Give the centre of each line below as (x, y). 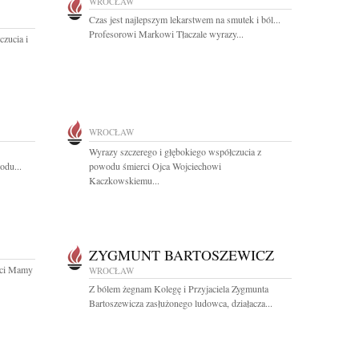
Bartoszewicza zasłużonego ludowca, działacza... (181, 303)
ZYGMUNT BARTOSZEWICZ (182, 255)
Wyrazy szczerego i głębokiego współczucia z (175, 151)
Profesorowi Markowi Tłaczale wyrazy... (166, 34)
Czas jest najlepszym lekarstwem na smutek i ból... (185, 19)
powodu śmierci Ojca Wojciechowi (155, 166)
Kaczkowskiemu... (124, 180)
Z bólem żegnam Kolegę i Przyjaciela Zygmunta (179, 288)
